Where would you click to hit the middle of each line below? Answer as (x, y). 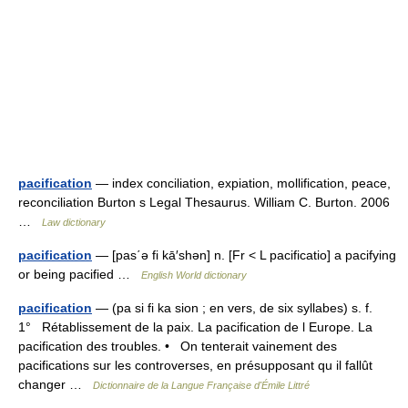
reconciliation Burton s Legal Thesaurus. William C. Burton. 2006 (204, 202)
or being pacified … (80, 274)
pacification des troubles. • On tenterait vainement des (178, 346)
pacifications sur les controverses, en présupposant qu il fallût (195, 365)
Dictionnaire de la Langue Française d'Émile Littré (201, 385)
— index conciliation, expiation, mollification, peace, (241, 183)
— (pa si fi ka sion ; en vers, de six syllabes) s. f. (232, 308)
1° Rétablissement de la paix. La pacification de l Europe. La (195, 327)
